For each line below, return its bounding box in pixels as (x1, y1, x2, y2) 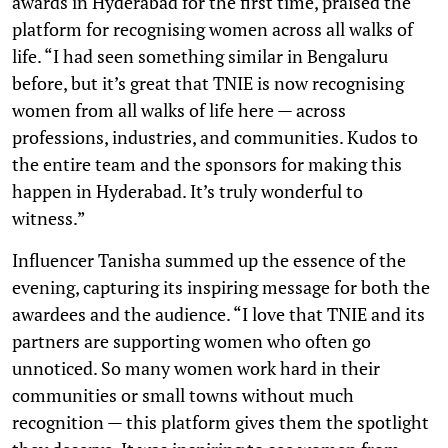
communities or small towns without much (12, 382, 354, 407)
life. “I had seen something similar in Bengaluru (12, 43, 388, 68)
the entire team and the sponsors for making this (12, 151, 402, 176)
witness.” (12, 205, 86, 230)
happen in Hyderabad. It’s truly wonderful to (12, 178, 363, 203)
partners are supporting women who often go (12, 328, 371, 353)
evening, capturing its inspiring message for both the (12, 274, 430, 299)
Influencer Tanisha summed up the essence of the (12, 247, 406, 272)
